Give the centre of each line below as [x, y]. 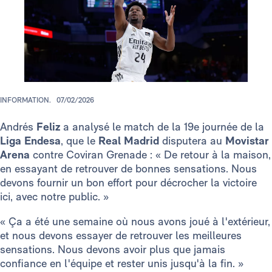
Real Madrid [129, 141]
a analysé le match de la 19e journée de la [162, 127]
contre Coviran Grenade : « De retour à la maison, [150, 155]
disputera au [192, 141]
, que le [80, 141]
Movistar [247, 141]
